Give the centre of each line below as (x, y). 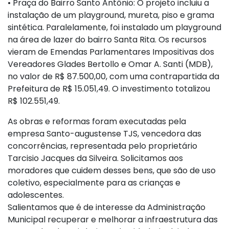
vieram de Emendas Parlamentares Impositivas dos (111, 52)
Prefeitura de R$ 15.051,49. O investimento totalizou (109, 88)
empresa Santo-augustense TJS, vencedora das (105, 133)
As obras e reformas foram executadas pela (97, 121)
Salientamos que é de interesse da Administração (107, 207)
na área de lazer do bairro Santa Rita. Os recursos (107, 39)
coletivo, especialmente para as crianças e (94, 182)
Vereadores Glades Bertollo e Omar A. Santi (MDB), (110, 64)
